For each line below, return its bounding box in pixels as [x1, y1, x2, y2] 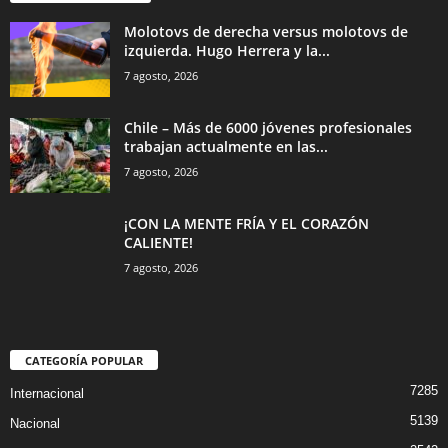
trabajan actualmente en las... [124, 137, 328, 157]
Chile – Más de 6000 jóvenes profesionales [124, 118, 412, 138]
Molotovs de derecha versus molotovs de [124, 22, 408, 42]
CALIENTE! [124, 233, 193, 253]
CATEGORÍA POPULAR [25, 353, 143, 369]
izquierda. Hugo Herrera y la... [124, 41, 330, 61]
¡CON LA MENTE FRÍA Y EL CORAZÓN [124, 214, 369, 234]
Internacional [10, 386, 84, 402]
